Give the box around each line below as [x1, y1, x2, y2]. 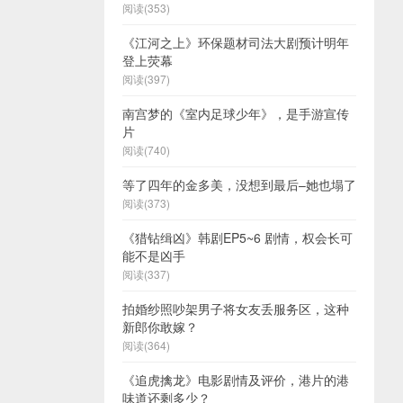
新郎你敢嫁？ [122, 318, 198, 336]
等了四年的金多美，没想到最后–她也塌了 [122, 175, 356, 193]
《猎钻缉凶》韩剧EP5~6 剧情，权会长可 [122, 228, 353, 246]
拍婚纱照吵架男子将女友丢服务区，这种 [122, 300, 349, 318]
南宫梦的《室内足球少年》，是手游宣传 [122, 104, 349, 122]
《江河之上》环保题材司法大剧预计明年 [122, 33, 349, 51]
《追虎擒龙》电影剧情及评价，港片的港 [122, 371, 349, 389]
